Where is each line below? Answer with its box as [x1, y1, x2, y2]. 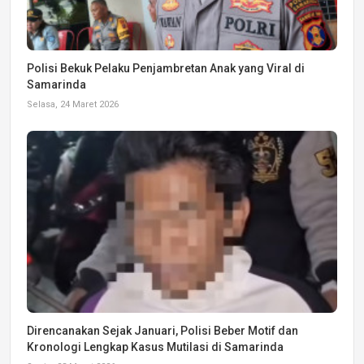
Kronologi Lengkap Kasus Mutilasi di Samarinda [27, 340, 284, 354]
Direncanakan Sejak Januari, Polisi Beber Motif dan [27, 324, 298, 338]
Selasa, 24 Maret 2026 [27, 98, 119, 110]
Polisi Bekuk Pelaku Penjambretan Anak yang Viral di [27, 61, 305, 75]
